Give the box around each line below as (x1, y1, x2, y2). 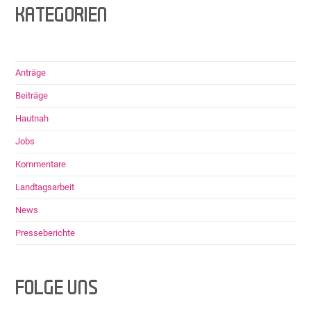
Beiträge (15, 90, 49, 101)
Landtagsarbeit (15, 181, 75, 192)
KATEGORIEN (15, 5, 108, 27)
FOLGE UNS (15, 278, 99, 300)
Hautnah (15, 112, 49, 124)
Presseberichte (15, 227, 76, 238)
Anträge (15, 67, 47, 78)
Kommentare (15, 158, 67, 169)
